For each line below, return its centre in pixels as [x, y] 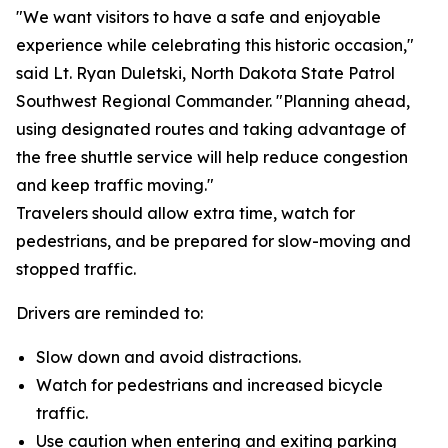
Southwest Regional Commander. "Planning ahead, [213, 101]
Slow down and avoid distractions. [168, 357]
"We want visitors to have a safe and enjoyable [198, 17]
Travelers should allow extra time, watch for [185, 213]
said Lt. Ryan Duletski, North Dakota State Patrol [205, 73]
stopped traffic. [78, 269]
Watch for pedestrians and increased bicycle [209, 385]
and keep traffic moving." [115, 185]
